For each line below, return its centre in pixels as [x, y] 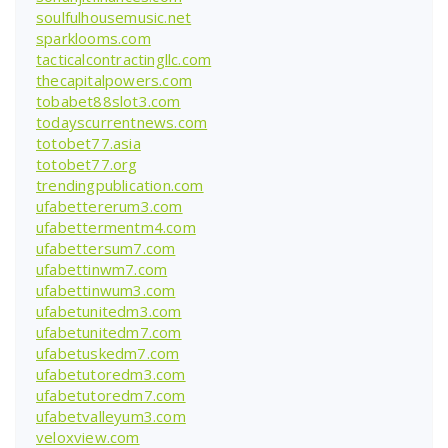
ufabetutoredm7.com [111, 394]
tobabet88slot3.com [108, 100]
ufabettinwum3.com [106, 289]
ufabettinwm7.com [102, 268]
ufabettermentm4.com [116, 226]
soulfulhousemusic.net [114, 16]
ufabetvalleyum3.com [111, 415]
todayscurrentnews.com [122, 121]
